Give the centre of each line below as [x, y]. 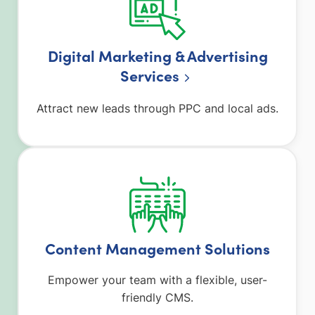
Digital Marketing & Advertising [157, 56]
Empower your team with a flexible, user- [157, 279]
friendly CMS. [157, 297]
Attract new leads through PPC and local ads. [157, 108]
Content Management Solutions [157, 248]
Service [147, 76]
